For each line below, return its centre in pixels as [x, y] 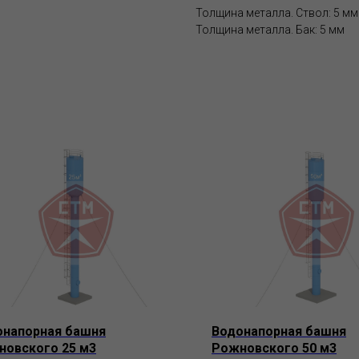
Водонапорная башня [279, 332]
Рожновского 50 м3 [274, 349]
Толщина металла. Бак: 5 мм [270, 30]
